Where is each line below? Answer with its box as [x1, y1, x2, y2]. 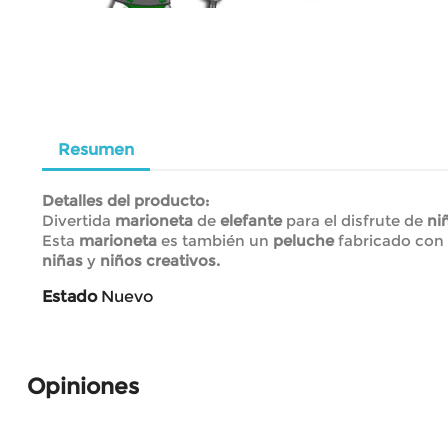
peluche [273, 230, 334, 250]
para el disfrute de [282, 210, 427, 230]
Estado [42, 286, 97, 306]
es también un [157, 230, 273, 250]
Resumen [58, 139, 134, 159]
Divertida [42, 210, 111, 230]
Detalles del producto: [42, 190, 209, 210]
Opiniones [27, 372, 139, 400]
